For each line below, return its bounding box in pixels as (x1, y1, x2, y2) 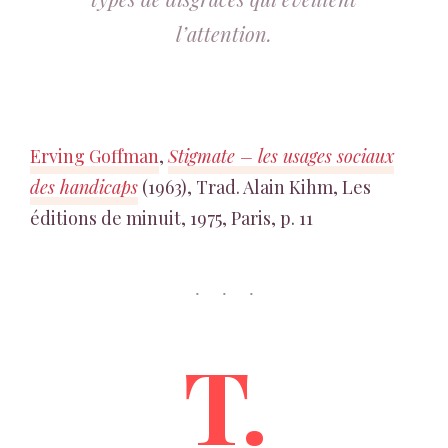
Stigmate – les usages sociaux (168, 144, 394, 168)
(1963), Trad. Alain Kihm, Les (138, 175, 371, 199)
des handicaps (30, 175, 138, 199)
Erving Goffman (30, 144, 159, 168)
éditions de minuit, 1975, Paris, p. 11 (30, 206, 313, 230)
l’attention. (176, 20, 272, 47)
